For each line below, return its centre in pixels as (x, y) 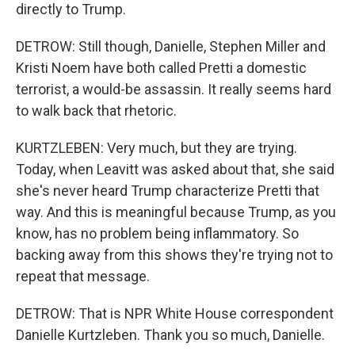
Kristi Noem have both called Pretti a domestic (161, 68)
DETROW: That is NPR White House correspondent (175, 313)
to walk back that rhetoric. (96, 111)
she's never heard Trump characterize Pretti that (168, 191)
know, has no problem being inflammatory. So (157, 233)
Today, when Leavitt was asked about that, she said (175, 169)
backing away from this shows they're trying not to (174, 255)
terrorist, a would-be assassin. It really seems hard (174, 89)
